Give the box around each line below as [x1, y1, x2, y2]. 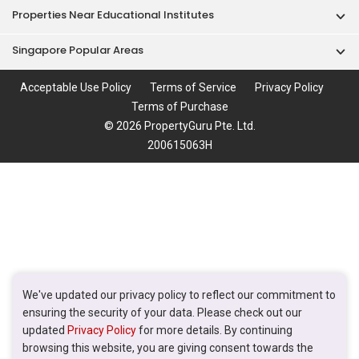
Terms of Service [149, 81, 236, 95]
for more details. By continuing [136, 324, 292, 337]
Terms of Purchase [131, 100, 228, 114]
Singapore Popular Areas [12, 42, 143, 58]
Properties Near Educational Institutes [12, 7, 214, 23]
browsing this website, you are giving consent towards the [22, 341, 313, 354]
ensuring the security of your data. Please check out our [22, 306, 302, 319]
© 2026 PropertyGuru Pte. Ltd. [103, 119, 256, 133]
